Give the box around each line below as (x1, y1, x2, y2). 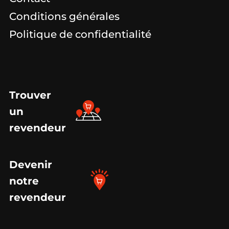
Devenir (9, 158, 52, 171)
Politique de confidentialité (9, 28, 151, 40)
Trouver (9, 88, 51, 101)
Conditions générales (9, 10, 120, 22)
